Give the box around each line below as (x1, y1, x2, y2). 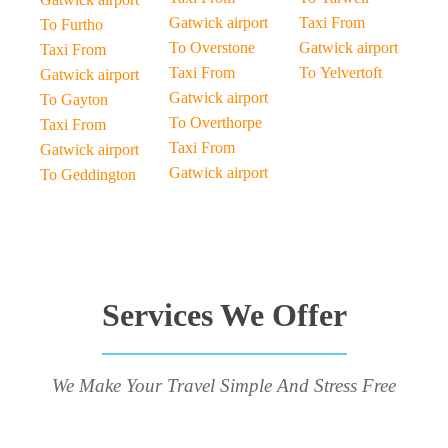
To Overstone (169, 39, 256, 56)
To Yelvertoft (298, 64, 382, 81)
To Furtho (40, 16, 103, 33)
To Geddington (40, 166, 136, 183)
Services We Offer (101, 297, 347, 333)
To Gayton (40, 91, 108, 108)
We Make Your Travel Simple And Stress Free (52, 375, 396, 396)
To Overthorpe (169, 114, 263, 131)
